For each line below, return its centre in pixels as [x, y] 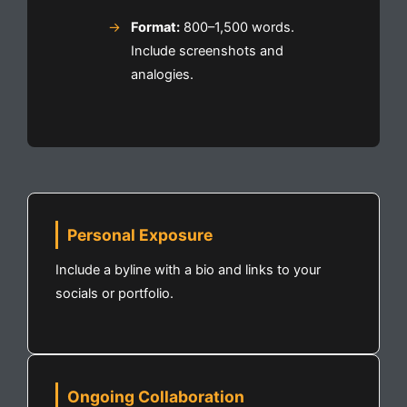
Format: [155, 27]
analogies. [162, 74]
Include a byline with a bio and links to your [188, 269]
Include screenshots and [207, 50]
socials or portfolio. [114, 293]
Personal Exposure [140, 234]
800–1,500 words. [237, 27]
